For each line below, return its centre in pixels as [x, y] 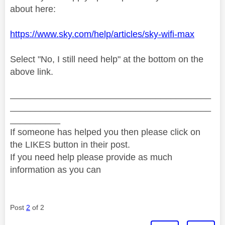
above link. [32, 72]
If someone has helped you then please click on [105, 132]
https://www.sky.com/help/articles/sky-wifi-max [102, 34]
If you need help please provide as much [91, 157]
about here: [33, 9]
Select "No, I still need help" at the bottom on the [107, 59]
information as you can [55, 170]
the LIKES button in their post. [70, 144]
